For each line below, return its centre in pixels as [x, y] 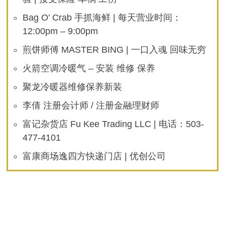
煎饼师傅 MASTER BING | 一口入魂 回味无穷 [115, 50]
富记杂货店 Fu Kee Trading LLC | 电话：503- [114, 124]
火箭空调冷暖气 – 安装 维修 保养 [89, 69]
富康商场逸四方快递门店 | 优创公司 [94, 156]
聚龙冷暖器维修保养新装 [73, 87]
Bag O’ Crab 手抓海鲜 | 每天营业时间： [102, 18]
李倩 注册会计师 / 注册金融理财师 [91, 106]
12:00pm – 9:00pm [61, 31]
